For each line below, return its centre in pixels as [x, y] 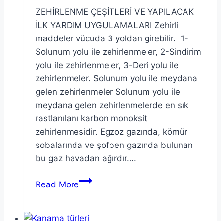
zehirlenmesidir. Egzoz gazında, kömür [111, 131]
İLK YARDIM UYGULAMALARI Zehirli [107, 25]
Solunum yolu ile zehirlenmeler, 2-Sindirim [118, 52]
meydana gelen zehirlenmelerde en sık [112, 105]
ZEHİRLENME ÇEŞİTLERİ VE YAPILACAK [115, 12]
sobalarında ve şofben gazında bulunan [114, 145]
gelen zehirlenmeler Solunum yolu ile [108, 92]
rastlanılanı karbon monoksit [91, 118]
